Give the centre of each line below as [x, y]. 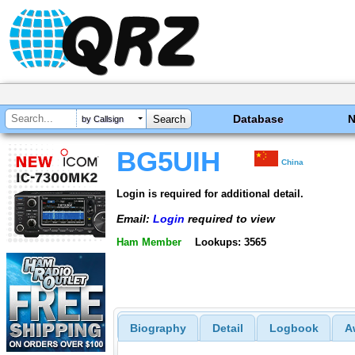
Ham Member [149, 242]
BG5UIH [168, 162]
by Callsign [103, 119]
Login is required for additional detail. [210, 193]
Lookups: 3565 [230, 242]
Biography [158, 328]
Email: [135, 218]
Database [259, 119]
